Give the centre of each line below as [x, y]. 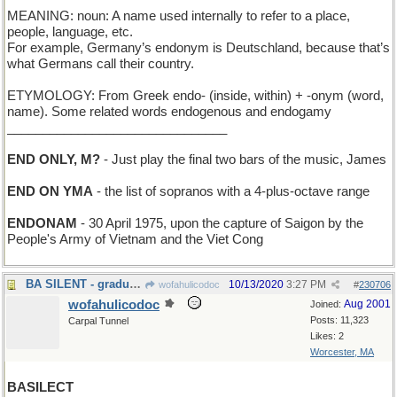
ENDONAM [42, 223]
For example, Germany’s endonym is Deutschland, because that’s [198, 48]
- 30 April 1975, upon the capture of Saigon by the [220, 223]
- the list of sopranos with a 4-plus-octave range [231, 191]
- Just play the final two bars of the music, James [243, 160]
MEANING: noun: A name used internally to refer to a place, [179, 16]
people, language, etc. [70, 32]
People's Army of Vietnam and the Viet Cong [135, 239]
